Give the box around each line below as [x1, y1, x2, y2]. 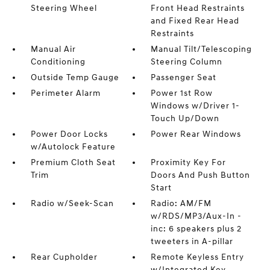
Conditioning [30, 57, 86, 67]
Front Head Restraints [151, 3, 245, 14]
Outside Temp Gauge [30, 72, 119, 83]
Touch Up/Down [151, 113, 220, 124]
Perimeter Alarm [30, 88, 101, 99]
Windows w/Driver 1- [151, 101, 240, 111]
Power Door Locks [30, 129, 108, 140]
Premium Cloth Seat [30, 157, 116, 168]
